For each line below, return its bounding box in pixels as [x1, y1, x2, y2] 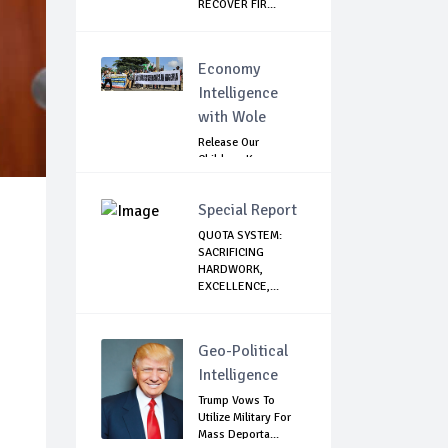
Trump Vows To [198, 393, 275, 409]
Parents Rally [198, 169, 265, 185]
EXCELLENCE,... [198, 279, 279, 295]
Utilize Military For [198, 410, 291, 426]
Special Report [198, 200, 297, 221]
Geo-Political [198, 341, 288, 362]
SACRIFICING [198, 245, 264, 261]
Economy [198, 59, 260, 80]
